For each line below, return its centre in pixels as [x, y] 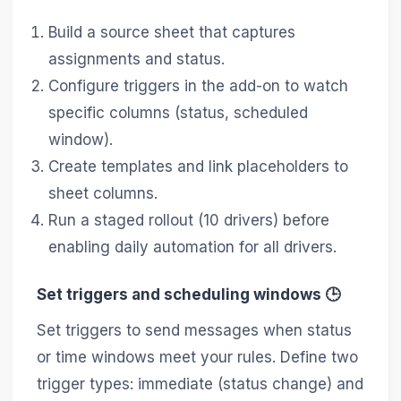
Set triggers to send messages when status [194, 330]
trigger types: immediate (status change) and [200, 384]
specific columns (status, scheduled [179, 113]
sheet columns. [103, 194]
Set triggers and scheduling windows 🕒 [188, 295]
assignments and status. [137, 60]
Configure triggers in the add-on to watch [199, 86]
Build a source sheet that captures [172, 33]
